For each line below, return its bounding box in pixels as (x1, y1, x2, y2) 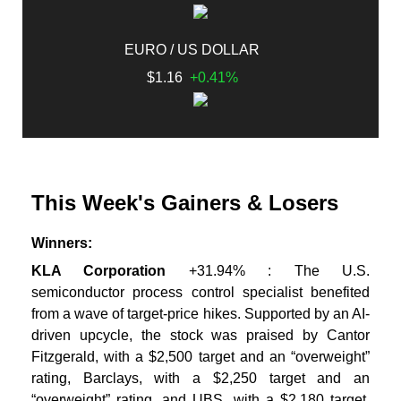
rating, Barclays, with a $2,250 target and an (31, 371, 370, 387)
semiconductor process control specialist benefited (31, 285, 370, 301)
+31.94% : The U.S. (166, 263, 371, 279)
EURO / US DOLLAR (124, 41, 260, 57)
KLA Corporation (31, 263, 166, 279)
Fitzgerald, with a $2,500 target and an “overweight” (31, 349, 370, 365)
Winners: (31, 235, 92, 251)
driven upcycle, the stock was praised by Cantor (31, 328, 370, 344)
